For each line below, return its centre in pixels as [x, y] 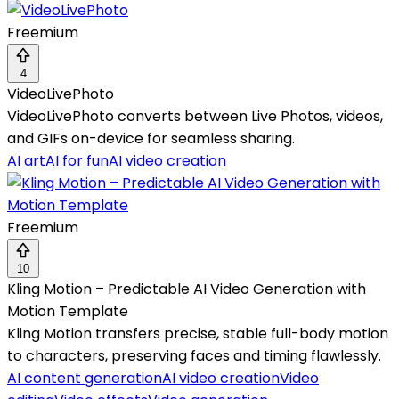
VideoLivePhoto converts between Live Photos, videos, [195, 117]
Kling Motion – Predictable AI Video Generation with [187, 289]
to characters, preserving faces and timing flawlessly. [194, 356]
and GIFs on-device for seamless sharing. [151, 139]
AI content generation [85, 379]
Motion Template [68, 312]
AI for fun [77, 161]
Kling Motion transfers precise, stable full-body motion [198, 334]
